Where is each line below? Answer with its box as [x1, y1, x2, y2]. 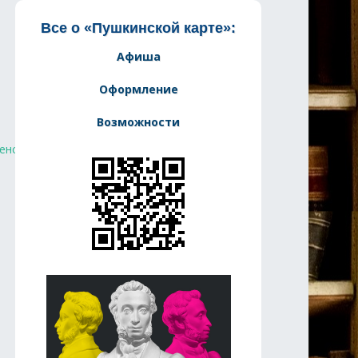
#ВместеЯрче [23, 141, 97, 157]
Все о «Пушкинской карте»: [41, 20, 236, 36]
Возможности [97, 114, 180, 129]
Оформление [98, 82, 178, 97]
